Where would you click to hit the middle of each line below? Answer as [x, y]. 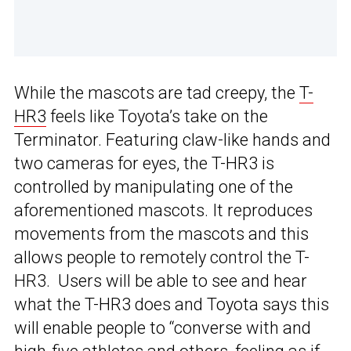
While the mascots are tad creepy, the [157, 92]
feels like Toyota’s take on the [157, 116]
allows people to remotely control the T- [162, 257]
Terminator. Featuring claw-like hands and [172, 139]
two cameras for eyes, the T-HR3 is [144, 163]
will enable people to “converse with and [163, 327]
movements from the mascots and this [161, 233]
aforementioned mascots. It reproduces [163, 210]
